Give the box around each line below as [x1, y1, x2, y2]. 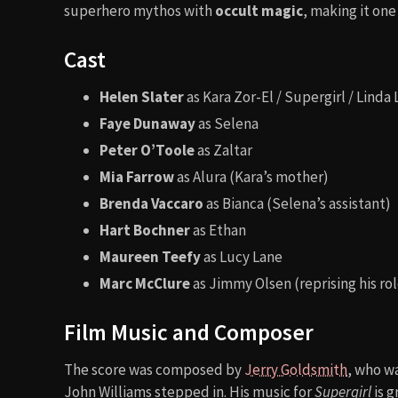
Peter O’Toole [99, 139, 195, 160]
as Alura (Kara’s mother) [174, 166, 329, 187]
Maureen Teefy [99, 246, 201, 267]
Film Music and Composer [64, 317, 314, 346]
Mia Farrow [99, 166, 174, 187]
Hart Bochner [99, 219, 190, 240]
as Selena [195, 113, 259, 133]
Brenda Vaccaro [99, 193, 203, 213]
